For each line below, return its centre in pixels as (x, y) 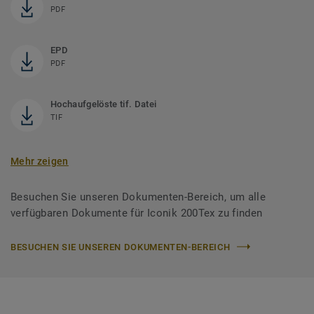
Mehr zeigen (40, 161)
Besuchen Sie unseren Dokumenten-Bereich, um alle (138, 197)
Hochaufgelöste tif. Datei (104, 104)
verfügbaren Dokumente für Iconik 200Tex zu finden (137, 213)
